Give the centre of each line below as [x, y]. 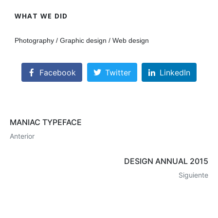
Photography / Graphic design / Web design [82, 41]
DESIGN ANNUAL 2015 [166, 161]
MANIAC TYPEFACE [46, 122]
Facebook [57, 72]
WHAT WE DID [41, 16]
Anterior [22, 136]
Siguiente [193, 175]
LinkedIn [175, 72]
